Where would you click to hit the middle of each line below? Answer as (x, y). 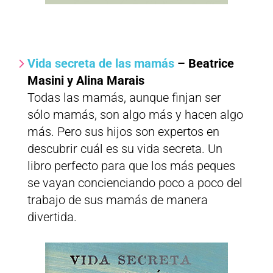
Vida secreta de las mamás (101, 64)
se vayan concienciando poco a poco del (135, 183)
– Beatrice (204, 64)
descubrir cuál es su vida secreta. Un (125, 149)
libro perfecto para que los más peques (131, 166)
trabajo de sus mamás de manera (117, 200)
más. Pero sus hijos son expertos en (123, 132)
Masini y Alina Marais (86, 81)
